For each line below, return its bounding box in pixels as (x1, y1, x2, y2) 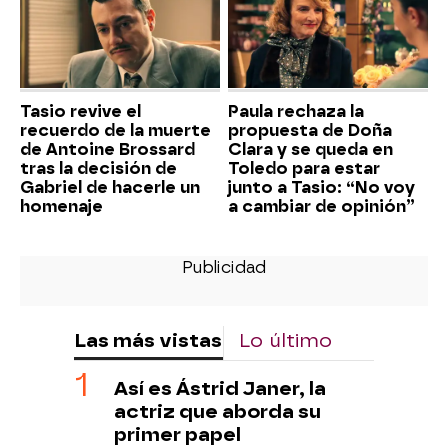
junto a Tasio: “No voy (228, 178, 415, 198)
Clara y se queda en (228, 140, 393, 160)
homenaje (20, 197, 103, 217)
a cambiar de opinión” (228, 197, 415, 217)
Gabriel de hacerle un (20, 178, 200, 198)
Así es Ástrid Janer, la (114, 377, 326, 401)
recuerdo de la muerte (20, 121, 211, 141)
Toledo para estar (228, 159, 380, 179)
